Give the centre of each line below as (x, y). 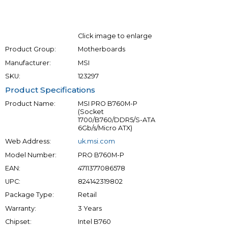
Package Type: (30, 195)
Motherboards (101, 49)
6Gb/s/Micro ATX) (105, 128)
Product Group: (31, 49)
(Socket (91, 112)
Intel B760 (94, 221)
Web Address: (28, 141)
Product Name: (30, 104)
